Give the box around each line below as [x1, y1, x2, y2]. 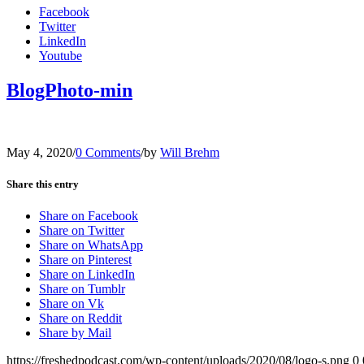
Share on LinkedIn [39, 267, 135, 282]
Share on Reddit [39, 311, 122, 326]
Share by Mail [39, 326, 111, 340]
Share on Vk [39, 297, 104, 311]
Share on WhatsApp [39, 238, 143, 253]
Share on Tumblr [39, 282, 125, 297]
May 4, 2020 [6, 145, 72, 159]
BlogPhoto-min [6, 79, 132, 101]
